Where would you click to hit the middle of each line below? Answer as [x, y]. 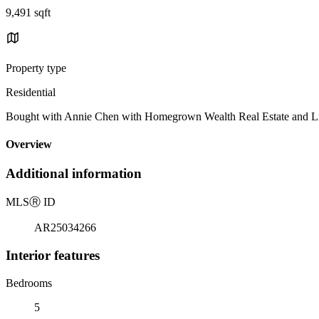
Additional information [74, 174]
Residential [31, 92]
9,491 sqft [28, 12]
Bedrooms [29, 283]
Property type [36, 68]
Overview [29, 145]
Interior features [53, 255]
